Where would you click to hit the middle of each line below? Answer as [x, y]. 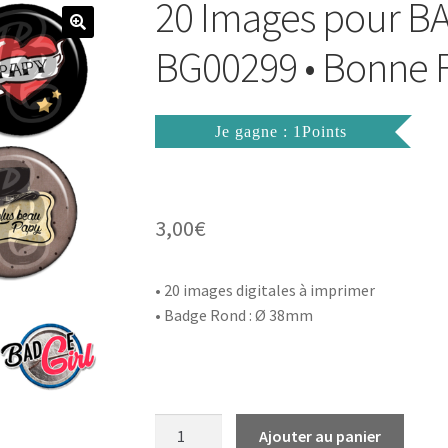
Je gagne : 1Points [280, 132]
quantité [183, 425]
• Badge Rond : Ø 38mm [233, 315]
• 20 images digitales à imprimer [264, 290]
